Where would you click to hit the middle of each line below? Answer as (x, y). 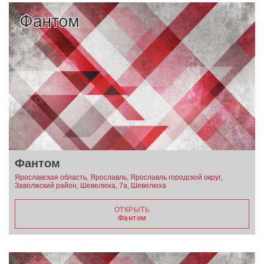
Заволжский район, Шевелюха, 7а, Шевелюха (90, 185)
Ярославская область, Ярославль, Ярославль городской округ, (118, 177)
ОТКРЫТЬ (132, 209)
